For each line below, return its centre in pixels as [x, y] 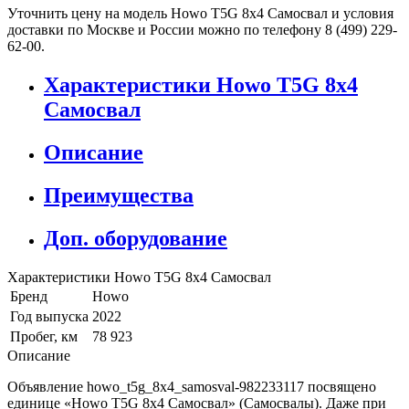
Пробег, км [44, 336]
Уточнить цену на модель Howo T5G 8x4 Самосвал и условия [200, 13]
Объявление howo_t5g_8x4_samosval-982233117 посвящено [192, 386]
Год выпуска [49, 316]
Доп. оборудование [136, 238]
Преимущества [119, 195]
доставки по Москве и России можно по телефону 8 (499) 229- [202, 30]
